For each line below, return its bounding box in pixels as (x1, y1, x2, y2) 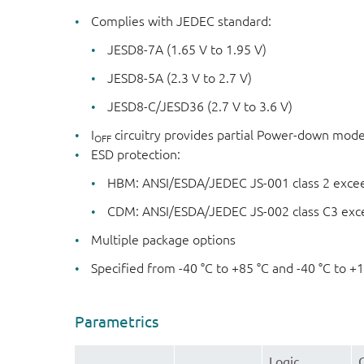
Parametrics (75, 313, 158, 331)
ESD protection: (91, 147, 180, 162)
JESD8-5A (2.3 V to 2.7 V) (107, 71, 252, 86)
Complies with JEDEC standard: (91, 14, 271, 29)
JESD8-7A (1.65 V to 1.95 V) (107, 42, 266, 58)
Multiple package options (91, 232, 236, 248)
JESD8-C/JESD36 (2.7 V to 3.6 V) (107, 99, 292, 115)
